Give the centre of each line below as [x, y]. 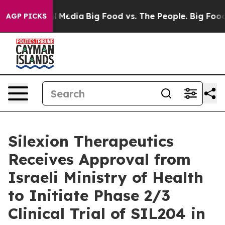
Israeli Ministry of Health [106, 177]
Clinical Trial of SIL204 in [107, 213]
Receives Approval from [99, 159]
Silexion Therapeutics [91, 141]
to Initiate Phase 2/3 [89, 195]
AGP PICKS [26, 16]
